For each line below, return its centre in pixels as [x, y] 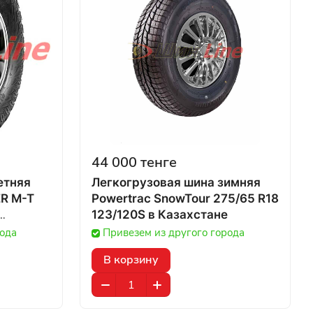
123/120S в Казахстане [188, 214]
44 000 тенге [134, 162]
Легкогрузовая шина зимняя [176, 182]
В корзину [131, 260]
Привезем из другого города [174, 233]
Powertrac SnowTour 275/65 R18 [185, 198]
